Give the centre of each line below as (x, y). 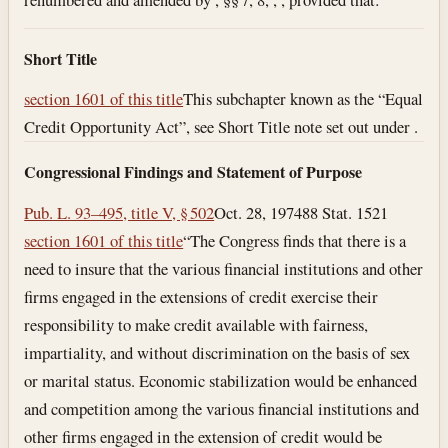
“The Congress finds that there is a (295, 240)
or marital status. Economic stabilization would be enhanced (221, 380)
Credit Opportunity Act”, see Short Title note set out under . (221, 127)
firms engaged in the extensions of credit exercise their (201, 296)
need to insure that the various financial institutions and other (224, 268)
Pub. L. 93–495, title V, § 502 (119, 212)
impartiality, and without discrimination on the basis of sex (217, 352)
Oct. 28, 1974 (258, 212)
